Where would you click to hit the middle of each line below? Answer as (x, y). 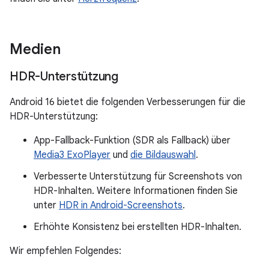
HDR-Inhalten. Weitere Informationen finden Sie (136, 191)
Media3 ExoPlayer (72, 155)
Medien (35, 49)
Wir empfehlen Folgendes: (65, 251)
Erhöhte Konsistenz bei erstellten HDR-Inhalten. (138, 227)
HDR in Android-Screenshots (121, 205)
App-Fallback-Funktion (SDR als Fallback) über (132, 141)
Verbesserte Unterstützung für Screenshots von (138, 177)
